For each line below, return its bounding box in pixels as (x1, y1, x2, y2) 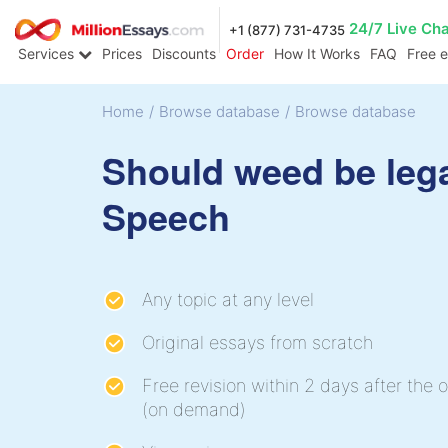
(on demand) (142, 398, 246, 420)
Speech (102, 189, 230, 242)
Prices (102, 45, 142, 63)
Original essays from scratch (142, 331, 373, 353)
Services (18, 45, 78, 63)
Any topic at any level (142, 288, 314, 310)
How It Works (274, 45, 360, 63)
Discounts (152, 45, 216, 63)
